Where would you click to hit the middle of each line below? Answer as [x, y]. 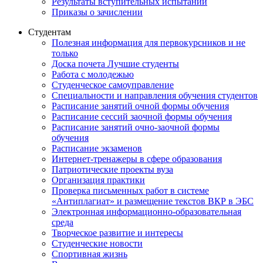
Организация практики [98, 180]
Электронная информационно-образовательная [146, 211]
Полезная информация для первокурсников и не [149, 42]
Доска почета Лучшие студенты [115, 63]
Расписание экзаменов [97, 148]
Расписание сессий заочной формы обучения [142, 116]
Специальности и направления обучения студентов [155, 95]
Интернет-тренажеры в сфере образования [137, 159]
